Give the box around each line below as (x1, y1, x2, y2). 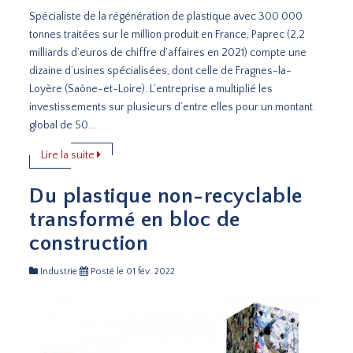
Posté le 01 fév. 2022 (88, 266, 176, 277)
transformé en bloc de (29, 207, 240, 232)
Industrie (38, 266, 78, 277)
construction (29, 231, 149, 255)
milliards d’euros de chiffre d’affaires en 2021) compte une (29, 46, 307, 59)
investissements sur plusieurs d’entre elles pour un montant (29, 100, 314, 113)
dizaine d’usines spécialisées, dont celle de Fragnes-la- (29, 64, 292, 77)
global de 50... (29, 118, 96, 132)
